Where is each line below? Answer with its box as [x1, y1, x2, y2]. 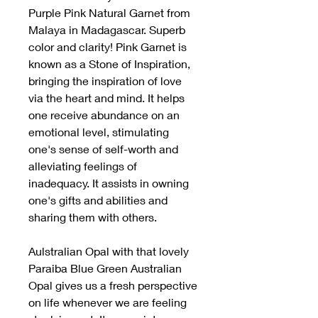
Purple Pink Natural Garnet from [28, 6, 190, 20]
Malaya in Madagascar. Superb [28, 23, 185, 37]
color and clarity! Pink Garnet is [28, 40, 187, 54]
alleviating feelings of [28, 159, 137, 173]
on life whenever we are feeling [28, 295, 187, 309]
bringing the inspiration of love [28, 74, 182, 88]
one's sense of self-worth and [28, 142, 178, 156]
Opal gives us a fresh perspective [28, 278, 197, 292]
